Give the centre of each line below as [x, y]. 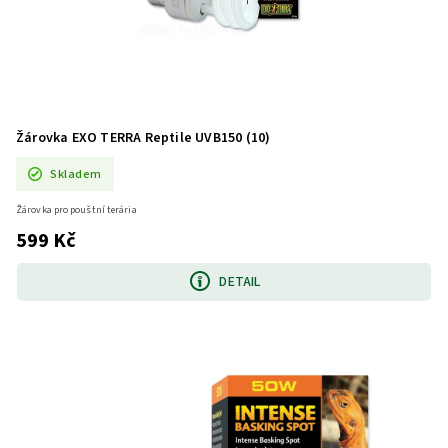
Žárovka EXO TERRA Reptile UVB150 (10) [143, 138]
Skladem [76, 173]
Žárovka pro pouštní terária [76, 210]
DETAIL [240, 281]
